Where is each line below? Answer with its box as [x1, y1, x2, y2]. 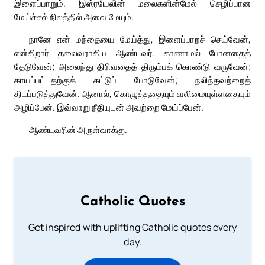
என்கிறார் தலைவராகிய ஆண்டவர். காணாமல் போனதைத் [14, 47, 251, 59]
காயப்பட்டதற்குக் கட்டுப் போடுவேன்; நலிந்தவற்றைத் [14, 74, 251, 86]
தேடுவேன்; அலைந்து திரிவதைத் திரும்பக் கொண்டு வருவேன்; [14, 60, 251, 73]
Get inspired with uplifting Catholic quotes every [28, 221, 237, 234]
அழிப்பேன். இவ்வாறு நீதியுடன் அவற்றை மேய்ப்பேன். [14, 101, 203, 114]
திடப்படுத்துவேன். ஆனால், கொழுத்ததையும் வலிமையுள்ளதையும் [14, 88, 251, 100]
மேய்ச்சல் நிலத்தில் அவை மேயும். [14, 11, 134, 23]
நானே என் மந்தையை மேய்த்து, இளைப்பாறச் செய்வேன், [29, 33, 251, 46]
